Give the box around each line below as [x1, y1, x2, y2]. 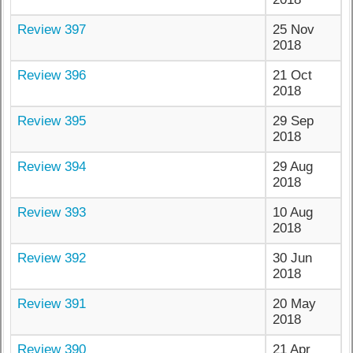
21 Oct [273, 68, 313, 84]
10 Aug [273, 205, 314, 221]
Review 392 [17, 251, 87, 266]
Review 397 [17, 22, 87, 38]
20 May [273, 296, 317, 312]
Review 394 [17, 159, 87, 175]
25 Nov [273, 22, 315, 38]
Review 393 [17, 205, 87, 221]
